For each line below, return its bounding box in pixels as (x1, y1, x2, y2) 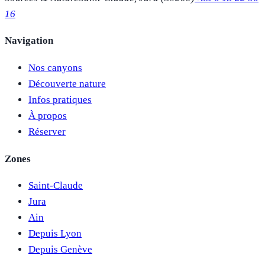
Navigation (5, 35, 53, 47)
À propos (28, 109, 67, 121)
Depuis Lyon (28, 228, 82, 240)
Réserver (28, 125, 66, 137)
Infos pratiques (28, 93, 92, 105)
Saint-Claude (28, 180, 83, 192)
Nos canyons (28, 62, 82, 73)
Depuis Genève (28, 244, 92, 256)
